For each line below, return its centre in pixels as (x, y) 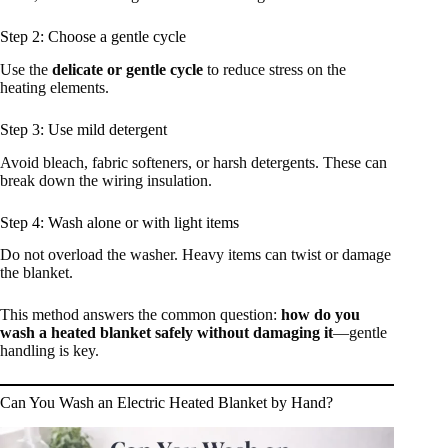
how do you (320, 315)
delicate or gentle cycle (127, 69)
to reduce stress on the (274, 69)
